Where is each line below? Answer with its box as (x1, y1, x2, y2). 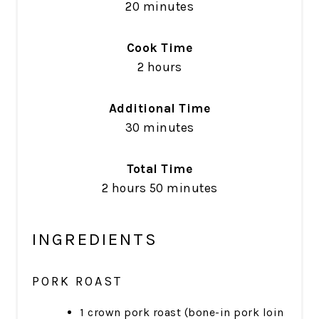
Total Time (127, 161, 192, 176)
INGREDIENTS (32, 229, 159, 249)
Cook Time (126, 40, 193, 55)
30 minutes (125, 120, 194, 135)
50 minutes (149, 180, 218, 195)
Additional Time (108, 100, 211, 115)
